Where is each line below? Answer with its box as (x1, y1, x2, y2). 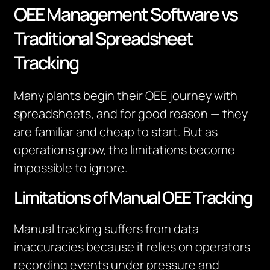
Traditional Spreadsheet (14, 26, 193, 51)
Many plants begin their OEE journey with (14, 87, 238, 104)
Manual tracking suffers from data (14, 221, 199, 237)
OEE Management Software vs (14, 2, 237, 27)
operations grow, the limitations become (14, 142, 236, 158)
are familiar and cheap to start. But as (14, 124, 218, 140)
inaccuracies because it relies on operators (14, 239, 251, 255)
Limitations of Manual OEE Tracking (14, 186, 252, 209)
